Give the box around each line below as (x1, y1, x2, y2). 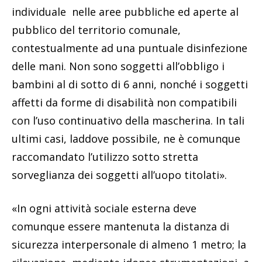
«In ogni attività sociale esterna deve (12, 201, 196, 215)
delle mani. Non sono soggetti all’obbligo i (12, 58, 225, 73)
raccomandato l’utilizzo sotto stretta (12, 149, 198, 164)
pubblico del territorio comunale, (12, 22, 181, 37)
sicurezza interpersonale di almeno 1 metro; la (12, 237, 246, 251)
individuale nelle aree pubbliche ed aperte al (12, 4, 239, 19)
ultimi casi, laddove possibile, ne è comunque (12, 131, 240, 146)
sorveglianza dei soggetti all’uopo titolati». (12, 167, 227, 182)
